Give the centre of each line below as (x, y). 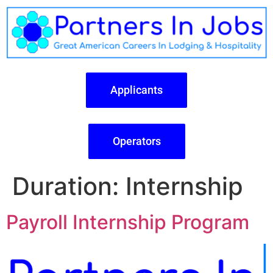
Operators (136, 141)
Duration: (69, 186)
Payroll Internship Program (128, 222)
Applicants (136, 90)
